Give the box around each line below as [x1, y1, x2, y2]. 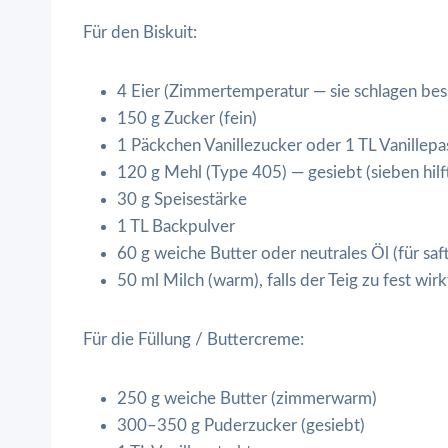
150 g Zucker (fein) [117, 109, 257, 127]
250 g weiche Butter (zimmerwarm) [117, 389, 377, 407]
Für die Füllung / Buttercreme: [83, 330, 304, 348]
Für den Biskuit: [83, 23, 197, 41]
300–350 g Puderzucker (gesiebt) [117, 416, 365, 434]
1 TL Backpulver [117, 217, 235, 235]
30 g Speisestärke [117, 190, 247, 208]
